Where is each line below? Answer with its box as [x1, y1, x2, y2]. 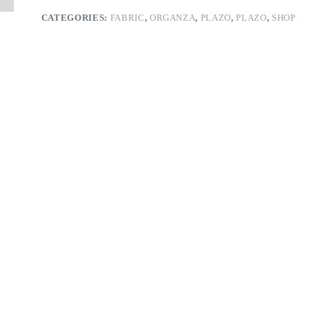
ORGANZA [149, 12, 196, 23]
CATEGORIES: [41, 12, 110, 23]
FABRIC [110, 12, 145, 23]
